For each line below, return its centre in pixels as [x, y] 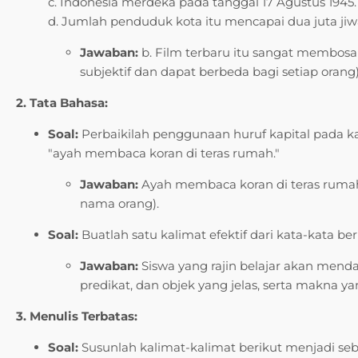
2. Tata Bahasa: [62, 102]
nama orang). [119, 203]
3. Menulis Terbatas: [77, 316]
